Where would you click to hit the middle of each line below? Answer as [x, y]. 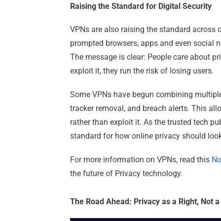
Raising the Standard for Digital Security [141, 6]
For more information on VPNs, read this [141, 160]
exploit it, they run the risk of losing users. [142, 71]
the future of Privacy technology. [126, 174]
